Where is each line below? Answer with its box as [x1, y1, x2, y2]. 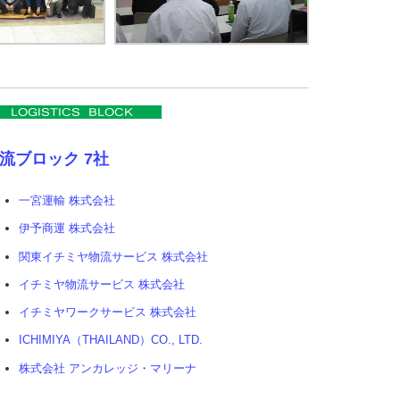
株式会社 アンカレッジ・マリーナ [19, 361, 196, 375]
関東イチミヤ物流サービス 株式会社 [19, 249, 208, 263]
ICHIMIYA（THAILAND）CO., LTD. [19, 333, 203, 347]
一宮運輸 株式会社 [19, 194, 115, 208]
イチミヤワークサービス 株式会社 [19, 305, 196, 320]
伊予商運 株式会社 [19, 221, 115, 236]
